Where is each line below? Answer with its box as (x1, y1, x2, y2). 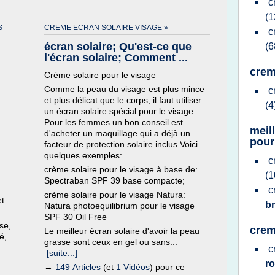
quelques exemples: (44, 150, 122, 160)
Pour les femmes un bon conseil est (44, 117, 183, 127)
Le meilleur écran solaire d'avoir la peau (44, 226, 199, 236)
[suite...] (47, 248, 77, 258)
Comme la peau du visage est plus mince (44, 84, 204, 94)
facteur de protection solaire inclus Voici (44, 139, 198, 149)
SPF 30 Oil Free (44, 212, 107, 222)
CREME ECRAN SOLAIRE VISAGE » (44, 23, 168, 32)
